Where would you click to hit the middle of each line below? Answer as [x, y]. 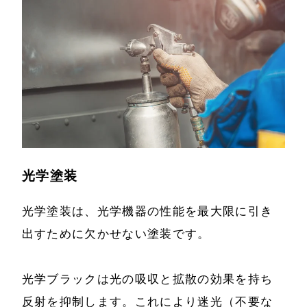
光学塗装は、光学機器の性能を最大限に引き [147, 211]
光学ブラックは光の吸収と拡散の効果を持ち [147, 279]
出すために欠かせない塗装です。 [116, 233]
